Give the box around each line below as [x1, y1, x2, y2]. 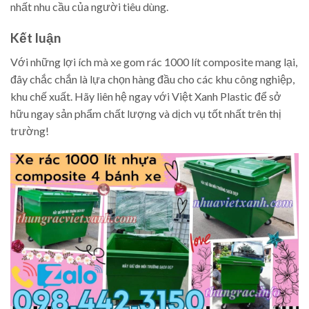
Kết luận [10, 29, 61, 46]
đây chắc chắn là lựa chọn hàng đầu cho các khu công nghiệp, [10, 72, 295, 86]
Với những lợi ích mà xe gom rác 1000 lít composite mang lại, [10, 54, 297, 68]
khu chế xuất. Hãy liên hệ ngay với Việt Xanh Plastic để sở [10, 89, 281, 103]
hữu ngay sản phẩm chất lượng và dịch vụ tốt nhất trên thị [10, 106, 281, 120]
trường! [10, 123, 49, 137]
